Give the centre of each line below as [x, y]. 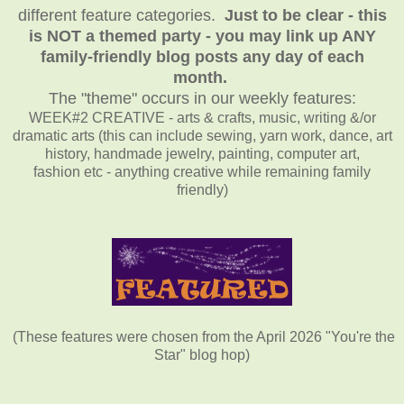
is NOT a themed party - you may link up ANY [202, 36]
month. [200, 77]
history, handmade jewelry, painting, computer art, [202, 153]
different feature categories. [121, 15]
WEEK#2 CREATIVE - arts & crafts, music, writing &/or [202, 117]
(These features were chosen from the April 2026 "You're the [204, 336]
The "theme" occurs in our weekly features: [202, 98]
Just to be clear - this [305, 15]
